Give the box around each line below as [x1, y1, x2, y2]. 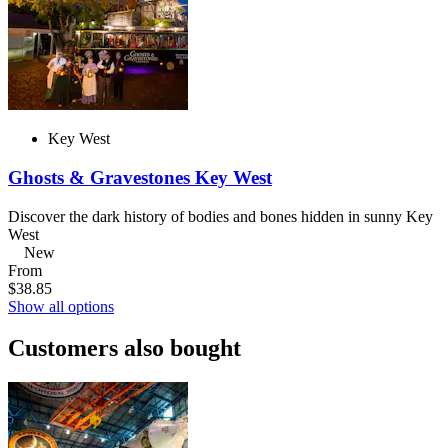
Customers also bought [8, 335, 241, 362]
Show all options [8, 297, 114, 315]
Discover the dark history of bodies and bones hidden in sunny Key [8, 207, 433, 225]
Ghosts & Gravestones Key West [8, 166, 272, 188]
